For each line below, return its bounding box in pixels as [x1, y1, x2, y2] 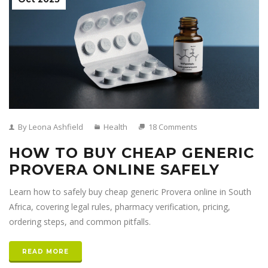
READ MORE [22, 248, 69, 256]
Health [102, 121, 127, 133]
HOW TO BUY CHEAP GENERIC [9, 144, 254, 162]
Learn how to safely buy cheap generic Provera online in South [9, 186, 251, 198]
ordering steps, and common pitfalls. [9, 216, 151, 228]
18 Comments [147, 121, 197, 133]
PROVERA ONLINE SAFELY [9, 161, 220, 179]
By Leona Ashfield [16, 121, 83, 133]
